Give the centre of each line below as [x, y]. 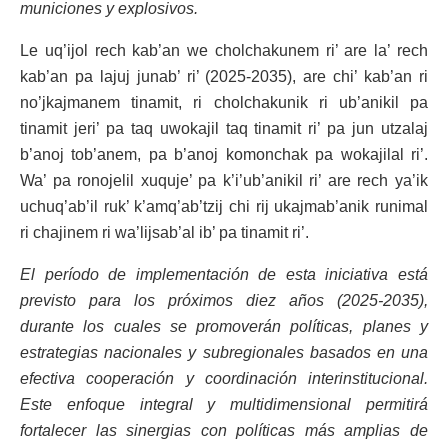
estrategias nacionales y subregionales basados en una [224, 352]
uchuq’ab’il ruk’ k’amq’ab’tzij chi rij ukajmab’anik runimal [224, 206]
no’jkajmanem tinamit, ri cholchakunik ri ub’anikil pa [224, 102]
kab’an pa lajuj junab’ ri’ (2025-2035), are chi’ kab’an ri [224, 76]
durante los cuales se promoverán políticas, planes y [224, 326]
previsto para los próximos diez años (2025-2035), [224, 300]
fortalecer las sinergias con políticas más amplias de [224, 430]
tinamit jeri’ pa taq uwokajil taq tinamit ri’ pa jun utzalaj [224, 128]
